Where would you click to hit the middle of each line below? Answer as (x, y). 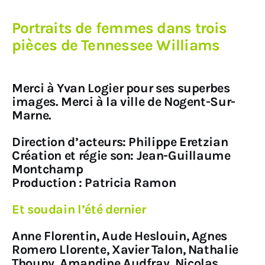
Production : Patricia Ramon (94, 182)
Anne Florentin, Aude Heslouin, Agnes (120, 235)
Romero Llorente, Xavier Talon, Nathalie (125, 249)
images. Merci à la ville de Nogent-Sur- (124, 101)
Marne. (32, 115)
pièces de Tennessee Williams (116, 46)
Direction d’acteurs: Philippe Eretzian (120, 141)
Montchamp (48, 169)
